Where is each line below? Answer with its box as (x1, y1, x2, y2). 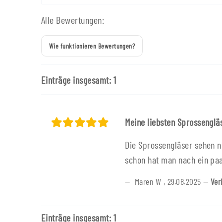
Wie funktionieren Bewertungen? (49, 42, 135, 51)
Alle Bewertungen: (41, 14, 105, 26)
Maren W (134, 176, 162, 187)
